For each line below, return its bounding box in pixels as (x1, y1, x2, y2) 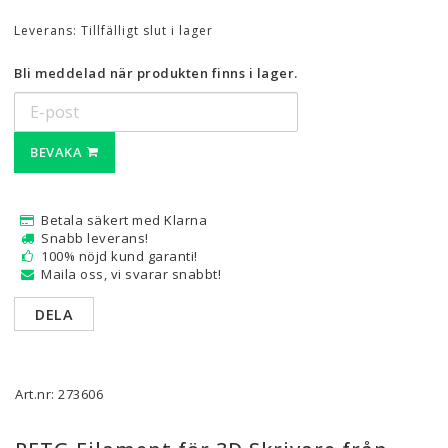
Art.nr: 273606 (15, 385, 103, 403)
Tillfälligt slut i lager (81, 22, 213, 39)
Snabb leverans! (41, 229, 149, 247)
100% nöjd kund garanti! (41, 247, 198, 265)
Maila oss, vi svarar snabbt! (41, 265, 221, 283)
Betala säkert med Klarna (41, 211, 207, 229)
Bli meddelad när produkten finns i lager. (14, 64, 298, 82)
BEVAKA (30, 143, 82, 161)
